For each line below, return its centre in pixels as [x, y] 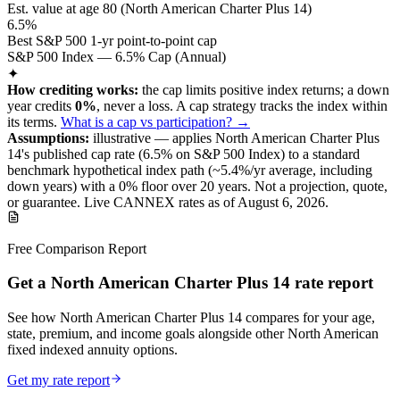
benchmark [38, 170]
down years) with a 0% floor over [102, 186]
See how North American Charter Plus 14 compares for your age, [191, 318]
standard [336, 154]
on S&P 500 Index [226, 154]
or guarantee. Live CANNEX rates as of [122, 202]
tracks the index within [324, 105]
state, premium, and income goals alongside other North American [193, 334]
